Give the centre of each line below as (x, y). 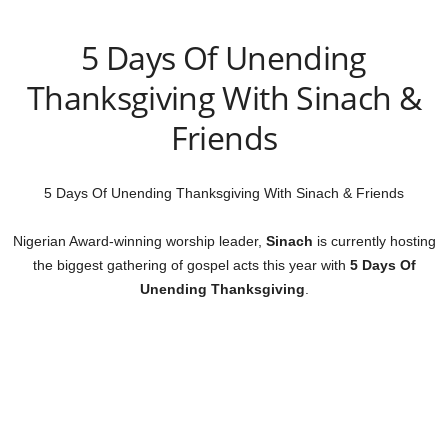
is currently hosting (374, 241)
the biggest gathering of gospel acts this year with (191, 265)
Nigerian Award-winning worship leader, (139, 241)
